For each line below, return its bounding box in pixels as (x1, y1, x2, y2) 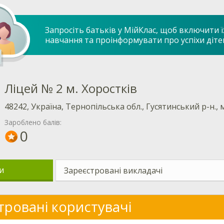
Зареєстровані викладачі (64, 165, 163, 176)
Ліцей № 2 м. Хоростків (4, 80, 137, 97)
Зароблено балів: (4, 117, 61, 127)
